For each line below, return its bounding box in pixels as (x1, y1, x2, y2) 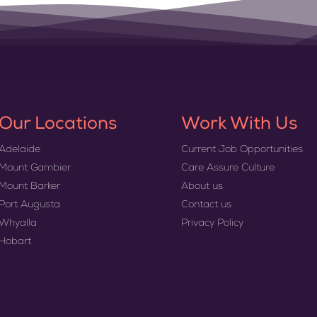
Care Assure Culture (180, 163, 275, 174)
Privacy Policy (180, 219, 243, 229)
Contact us (180, 200, 231, 211)
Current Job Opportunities (180, 145, 303, 156)
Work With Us (180, 116, 297, 134)
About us (180, 182, 223, 192)
